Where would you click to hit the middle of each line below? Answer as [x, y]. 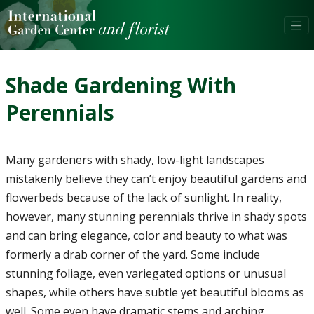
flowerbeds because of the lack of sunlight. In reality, [143, 198]
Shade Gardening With [121, 85]
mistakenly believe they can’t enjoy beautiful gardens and [156, 179]
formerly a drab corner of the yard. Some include [132, 254]
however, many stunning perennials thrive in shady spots [156, 217]
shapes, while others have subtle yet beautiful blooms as [155, 292]
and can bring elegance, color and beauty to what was [146, 235]
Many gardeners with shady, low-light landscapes [135, 160]
